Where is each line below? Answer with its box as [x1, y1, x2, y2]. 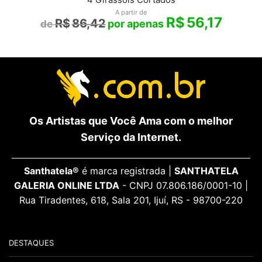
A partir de [115, 8, 147, 16]
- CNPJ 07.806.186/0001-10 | [119, 179, 248, 191]
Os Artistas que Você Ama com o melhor [29, 114, 233, 127]
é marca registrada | [78, 164, 174, 177]
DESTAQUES [9, 237, 54, 247]
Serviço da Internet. [81, 130, 181, 143]
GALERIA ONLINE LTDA [14, 179, 119, 191]
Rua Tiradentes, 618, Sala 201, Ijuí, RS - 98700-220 [19, 194, 243, 206]
